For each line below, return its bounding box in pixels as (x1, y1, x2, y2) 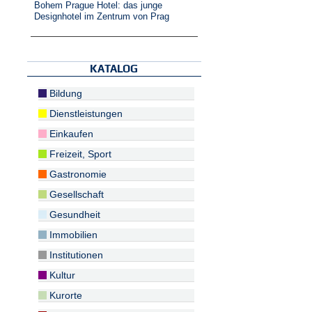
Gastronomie (47, 169, 107, 180)
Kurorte (47, 290, 83, 301)
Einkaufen (47, 128, 94, 139)
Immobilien (47, 229, 98, 240)
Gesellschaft (47, 189, 104, 200)
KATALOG (90, 63, 138, 75)
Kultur (47, 270, 76, 281)
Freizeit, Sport (47, 148, 112, 159)
